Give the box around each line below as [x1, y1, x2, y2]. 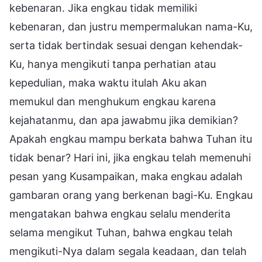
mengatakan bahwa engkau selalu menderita [9, 207, 230, 220]
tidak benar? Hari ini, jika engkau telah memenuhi [9, 151, 251, 164]
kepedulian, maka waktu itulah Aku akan [9, 76, 207, 89]
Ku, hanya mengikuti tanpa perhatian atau [9, 57, 216, 70]
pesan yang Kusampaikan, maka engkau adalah [9, 170, 243, 182]
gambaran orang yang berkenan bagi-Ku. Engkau [9, 188, 253, 201]
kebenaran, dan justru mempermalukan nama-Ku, [9, 20, 253, 33]
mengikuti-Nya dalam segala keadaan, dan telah [9, 244, 247, 257]
